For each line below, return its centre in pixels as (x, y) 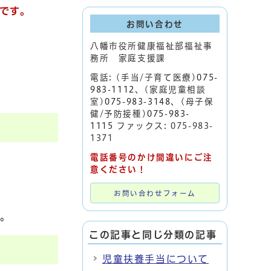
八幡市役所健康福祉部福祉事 (152, 46)
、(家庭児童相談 (170, 90)
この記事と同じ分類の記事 (153, 235)
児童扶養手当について (155, 259)
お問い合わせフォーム (155, 193)
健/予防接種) (119, 114)
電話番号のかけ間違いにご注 (152, 157)
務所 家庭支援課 (128, 58)
